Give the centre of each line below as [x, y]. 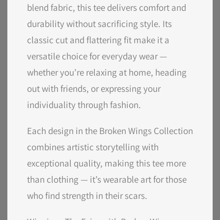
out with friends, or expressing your [94, 88]
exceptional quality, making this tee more [107, 163]
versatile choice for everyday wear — [97, 56]
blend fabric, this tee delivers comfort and [107, 7]
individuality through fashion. [84, 105]
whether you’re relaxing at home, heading [107, 72]
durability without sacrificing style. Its [99, 24]
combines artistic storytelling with [93, 147]
